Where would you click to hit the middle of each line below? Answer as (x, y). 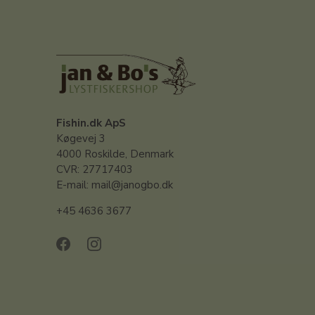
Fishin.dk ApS (91, 123)
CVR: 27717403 (95, 169)
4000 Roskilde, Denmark (115, 154)
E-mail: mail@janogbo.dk (115, 185)
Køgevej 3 (81, 138)
